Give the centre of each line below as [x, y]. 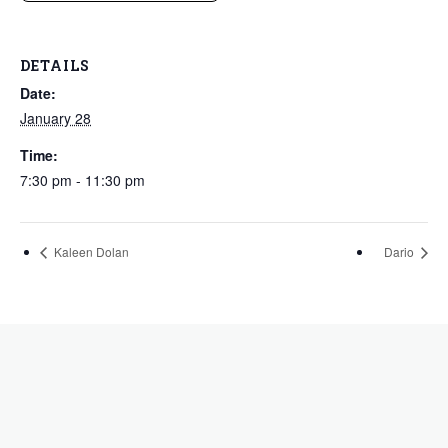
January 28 [55, 118]
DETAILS [55, 66]
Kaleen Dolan [90, 252]
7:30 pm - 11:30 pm [82, 180]
